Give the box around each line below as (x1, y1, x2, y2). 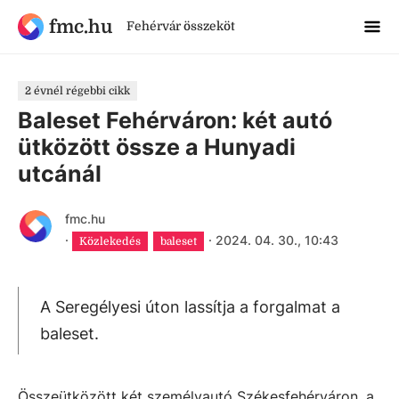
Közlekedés (79, 235, 141, 248)
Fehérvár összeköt (126, 19, 235, 33)
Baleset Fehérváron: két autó (18, 107, 332, 134)
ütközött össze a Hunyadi (18, 134, 296, 160)
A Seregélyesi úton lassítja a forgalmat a (40, 297, 340, 316)
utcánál (18, 160, 102, 187)
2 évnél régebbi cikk (25, 85, 130, 97)
